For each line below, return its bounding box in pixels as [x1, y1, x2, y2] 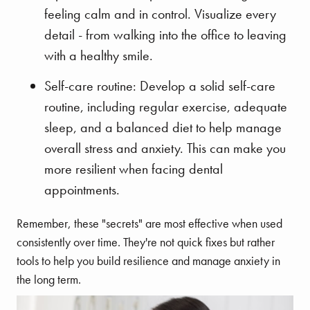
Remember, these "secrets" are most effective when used [17, 215, 282, 231]
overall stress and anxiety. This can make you [44, 138, 286, 157]
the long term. [17, 271, 81, 287]
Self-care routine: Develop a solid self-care [44, 76, 275, 95]
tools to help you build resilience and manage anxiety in [17, 252, 280, 268]
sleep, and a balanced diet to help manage [44, 118, 282, 136]
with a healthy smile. [44, 46, 153, 64]
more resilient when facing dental [44, 159, 223, 178]
